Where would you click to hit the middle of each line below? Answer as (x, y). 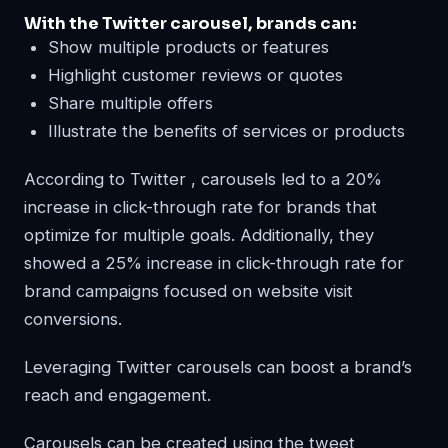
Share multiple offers (130, 102)
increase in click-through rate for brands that (200, 206)
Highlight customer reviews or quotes (195, 74)
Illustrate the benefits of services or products (226, 130)
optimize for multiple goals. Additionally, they (199, 234)
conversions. (73, 318)
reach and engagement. (117, 394)
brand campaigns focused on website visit (188, 290)
